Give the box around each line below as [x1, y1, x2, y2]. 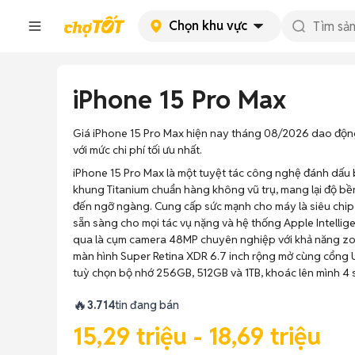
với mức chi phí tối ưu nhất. [73, 143, 202, 157]
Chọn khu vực [169, 17, 247, 34]
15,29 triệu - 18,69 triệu [73, 321, 321, 352]
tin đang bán [115, 298, 179, 312]
